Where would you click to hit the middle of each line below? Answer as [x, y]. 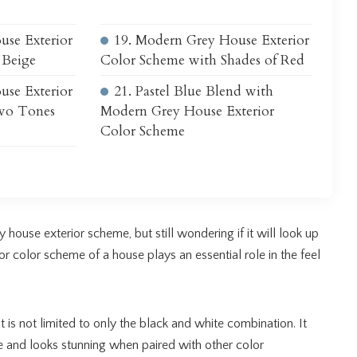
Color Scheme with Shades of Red [202, 60]
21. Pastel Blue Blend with [193, 91]
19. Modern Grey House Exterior [211, 40]
